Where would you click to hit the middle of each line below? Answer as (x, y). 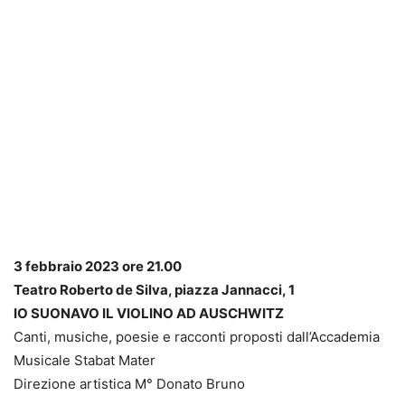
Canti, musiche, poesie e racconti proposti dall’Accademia (197, 337)
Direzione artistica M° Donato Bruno (129, 384)
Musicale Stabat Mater (85, 361)
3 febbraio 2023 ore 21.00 (98, 267)
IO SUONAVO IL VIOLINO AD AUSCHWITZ (149, 314)
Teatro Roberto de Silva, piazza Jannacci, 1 (154, 290)
